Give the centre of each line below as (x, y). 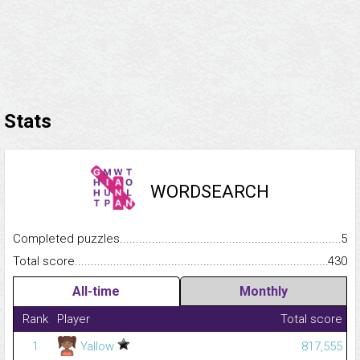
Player (74, 319)
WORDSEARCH (210, 192)
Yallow (97, 347)
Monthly (263, 292)
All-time (96, 292)
